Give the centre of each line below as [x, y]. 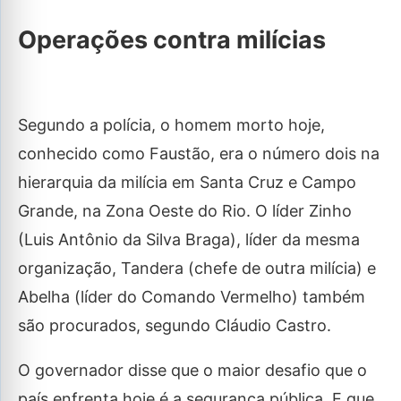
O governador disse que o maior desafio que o [192, 370]
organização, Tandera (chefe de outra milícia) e [197, 268]
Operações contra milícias [172, 40]
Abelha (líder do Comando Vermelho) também [192, 296]
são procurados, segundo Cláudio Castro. [175, 325]
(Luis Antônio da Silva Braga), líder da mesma [189, 239]
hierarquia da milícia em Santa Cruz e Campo [187, 182]
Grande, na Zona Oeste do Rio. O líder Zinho [185, 210]
